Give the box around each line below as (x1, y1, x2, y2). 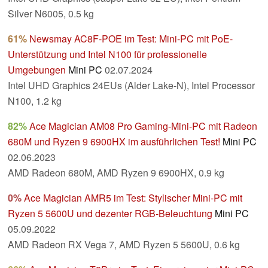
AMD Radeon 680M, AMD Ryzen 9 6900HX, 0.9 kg (8, 166, 224, 180)
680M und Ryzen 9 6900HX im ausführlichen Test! (8, 135, 220, 149)
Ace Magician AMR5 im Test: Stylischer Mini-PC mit (24, 191, 242, 205)
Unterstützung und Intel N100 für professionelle (8, 47, 207, 62)
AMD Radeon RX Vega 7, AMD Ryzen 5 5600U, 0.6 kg (8, 237, 240, 252)
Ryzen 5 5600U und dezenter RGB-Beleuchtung (8, 206, 212, 221)
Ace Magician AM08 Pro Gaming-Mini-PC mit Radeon (29, 119, 257, 133)
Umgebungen (8, 63, 66, 77)
